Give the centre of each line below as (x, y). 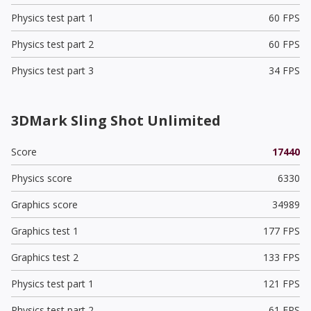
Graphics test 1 (45, 230)
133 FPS (281, 257)
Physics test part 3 (52, 70)
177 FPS (281, 230)
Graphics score (44, 204)
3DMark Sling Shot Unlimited (116, 120)
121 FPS (281, 283)
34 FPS (284, 70)
